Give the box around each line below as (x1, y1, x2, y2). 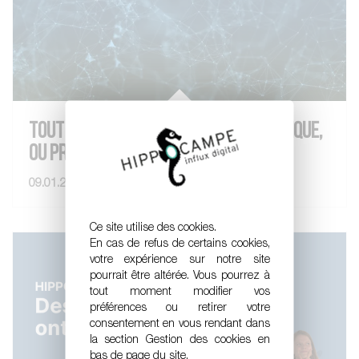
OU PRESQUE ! (29, 143, 116, 167)
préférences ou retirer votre (89, 302, 270, 314)
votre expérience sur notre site (89, 254, 270, 266)
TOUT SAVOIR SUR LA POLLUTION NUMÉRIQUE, (29, 121, 322, 144)
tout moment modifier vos (89, 286, 270, 298)
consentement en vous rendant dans (89, 318, 270, 330)
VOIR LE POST (88, 179, 155, 191)
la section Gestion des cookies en (89, 334, 270, 346)
